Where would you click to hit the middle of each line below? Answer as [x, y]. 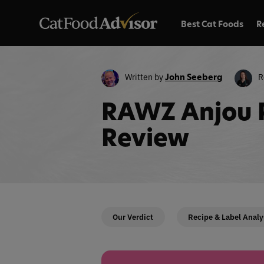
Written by [145, 76]
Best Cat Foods [212, 24]
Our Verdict [133, 216]
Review [145, 137]
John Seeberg [194, 77]
